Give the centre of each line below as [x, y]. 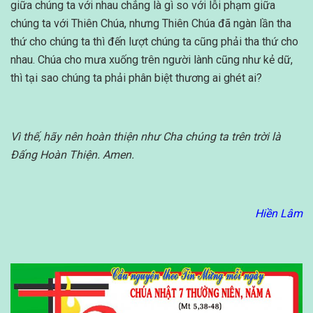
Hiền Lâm [279, 213]
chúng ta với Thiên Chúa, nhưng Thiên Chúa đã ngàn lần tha [151, 23]
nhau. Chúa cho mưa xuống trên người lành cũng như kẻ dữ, [152, 59]
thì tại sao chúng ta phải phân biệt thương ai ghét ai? [136, 78]
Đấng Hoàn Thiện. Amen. [72, 154]
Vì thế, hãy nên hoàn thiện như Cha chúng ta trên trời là [146, 136]
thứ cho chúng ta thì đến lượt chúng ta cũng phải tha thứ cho [154, 41]
